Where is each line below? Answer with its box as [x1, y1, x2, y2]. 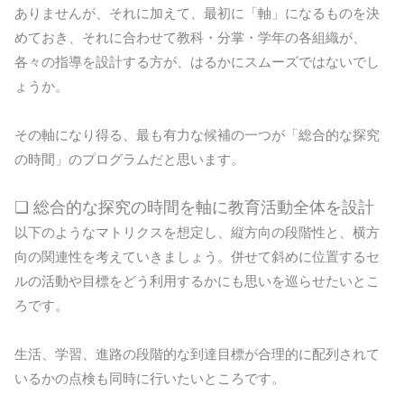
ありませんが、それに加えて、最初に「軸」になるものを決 [14, 5, 380, 22]
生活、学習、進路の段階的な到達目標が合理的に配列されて [14, 346, 380, 363]
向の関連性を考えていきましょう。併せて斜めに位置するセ [14, 249, 380, 265]
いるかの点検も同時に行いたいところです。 [14, 371, 285, 387]
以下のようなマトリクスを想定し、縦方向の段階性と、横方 [14, 225, 380, 241]
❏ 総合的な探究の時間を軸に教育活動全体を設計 [14, 198, 374, 217]
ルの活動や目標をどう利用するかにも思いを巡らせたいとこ [14, 273, 380, 289]
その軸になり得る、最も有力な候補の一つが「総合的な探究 [14, 127, 380, 143]
